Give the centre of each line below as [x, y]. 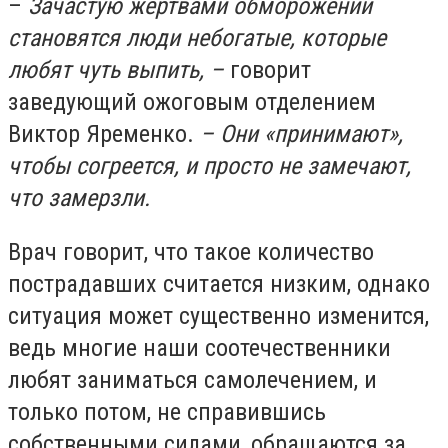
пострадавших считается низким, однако [219, 283]
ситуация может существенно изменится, [218, 315]
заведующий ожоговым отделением [192, 102]
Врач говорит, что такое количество [191, 251]
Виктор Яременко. [101, 134]
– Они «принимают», [298, 134]
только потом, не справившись [167, 411]
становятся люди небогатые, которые [197, 38]
